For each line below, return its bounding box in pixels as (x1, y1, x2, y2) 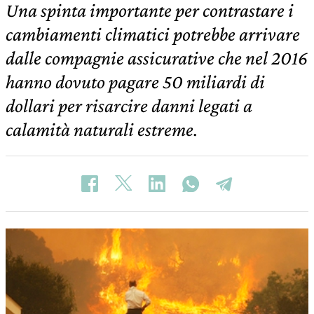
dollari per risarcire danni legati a (6, 95, 252, 116)
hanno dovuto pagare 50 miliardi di (6, 71, 265, 93)
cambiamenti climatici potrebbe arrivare (6, 23, 300, 45)
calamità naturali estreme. (6, 118, 198, 140)
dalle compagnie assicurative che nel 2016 (6, 47, 308, 69)
